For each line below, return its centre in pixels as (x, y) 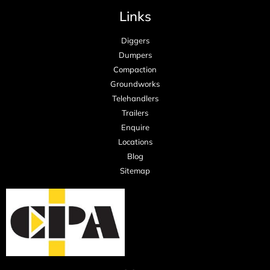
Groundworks (135, 84)
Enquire (135, 127)
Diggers (135, 41)
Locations (135, 142)
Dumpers (135, 55)
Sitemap (135, 171)
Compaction (135, 70)
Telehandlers (135, 99)
